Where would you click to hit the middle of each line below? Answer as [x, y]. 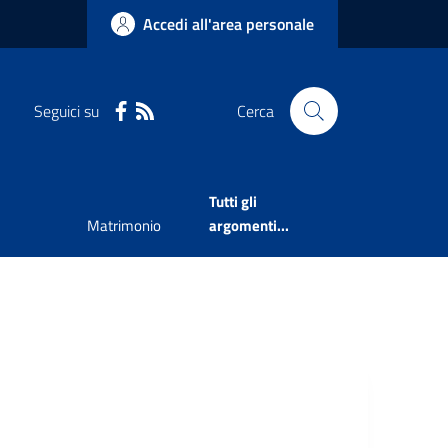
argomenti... [248, 226]
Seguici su [66, 110]
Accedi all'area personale [228, 24]
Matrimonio [123, 226]
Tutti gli [232, 202]
